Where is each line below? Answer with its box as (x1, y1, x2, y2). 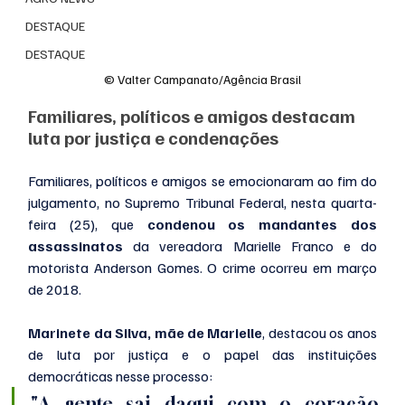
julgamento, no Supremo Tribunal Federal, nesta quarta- (28, 193, 377, 212)
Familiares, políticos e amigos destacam (28, 104, 360, 128)
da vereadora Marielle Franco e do (123, 237, 377, 256)
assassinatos (28, 237, 124, 256)
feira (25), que (28, 215, 147, 234)
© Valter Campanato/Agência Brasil (104, 71, 301, 88)
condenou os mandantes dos (146, 215, 377, 234)
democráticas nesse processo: (28, 367, 213, 386)
